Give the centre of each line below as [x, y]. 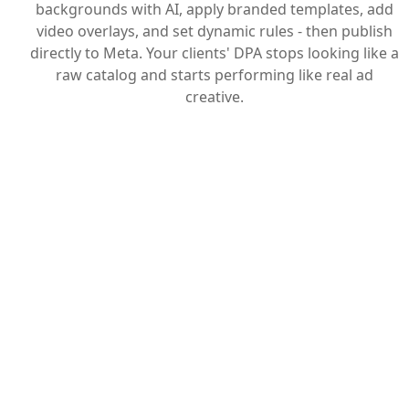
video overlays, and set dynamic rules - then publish [214, 31]
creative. [214, 96]
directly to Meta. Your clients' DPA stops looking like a [214, 52]
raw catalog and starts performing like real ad [214, 74]
